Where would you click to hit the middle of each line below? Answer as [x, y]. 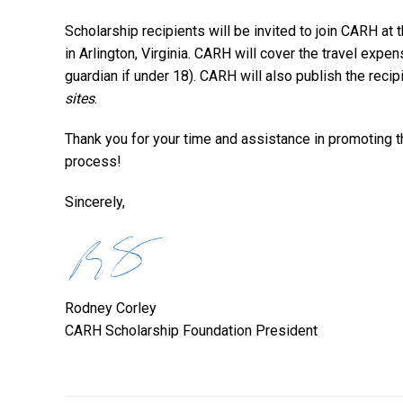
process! [93, 161]
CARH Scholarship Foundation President [191, 331]
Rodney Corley [111, 309]
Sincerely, [95, 202]
